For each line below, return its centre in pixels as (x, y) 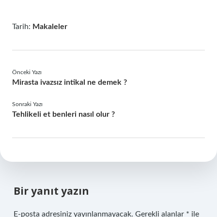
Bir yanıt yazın (51, 191)
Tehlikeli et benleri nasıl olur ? (63, 114)
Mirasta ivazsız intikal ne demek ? (70, 82)
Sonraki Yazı (27, 104)
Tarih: (22, 27)
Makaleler (50, 27)
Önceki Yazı (27, 72)
